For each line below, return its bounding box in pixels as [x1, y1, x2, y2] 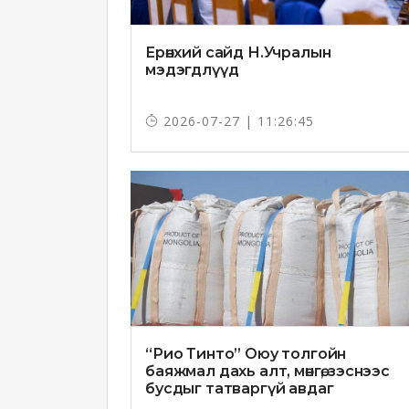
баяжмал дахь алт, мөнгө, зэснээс [145, 362, 390, 381]
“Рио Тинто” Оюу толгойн [145, 345, 347, 363]
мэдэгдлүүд [145, 61, 239, 79]
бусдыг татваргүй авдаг [145, 380, 334, 398]
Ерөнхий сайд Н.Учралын [145, 44, 331, 62]
